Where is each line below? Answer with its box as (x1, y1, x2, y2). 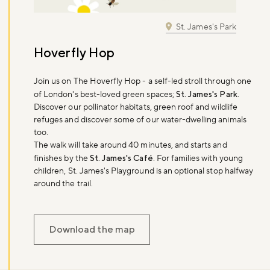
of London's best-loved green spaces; (34, 89, 176, 101)
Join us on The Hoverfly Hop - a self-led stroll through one (34, 76, 251, 87)
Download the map (49, 224, 135, 236)
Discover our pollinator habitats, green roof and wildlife (34, 102, 237, 113)
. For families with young (152, 153, 243, 165)
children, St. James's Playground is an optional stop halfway (34, 166, 253, 177)
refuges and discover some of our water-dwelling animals (34, 115, 246, 126)
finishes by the (34, 153, 90, 165)
